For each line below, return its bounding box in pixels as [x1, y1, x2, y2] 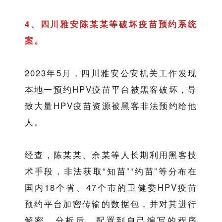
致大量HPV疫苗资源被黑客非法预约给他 [24, 100, 198, 112]
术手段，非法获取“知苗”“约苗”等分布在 [24, 165, 198, 177]
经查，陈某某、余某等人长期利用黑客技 [24, 149, 198, 161]
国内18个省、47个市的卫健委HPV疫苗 [24, 181, 198, 194]
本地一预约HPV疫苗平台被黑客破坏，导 [24, 83, 198, 96]
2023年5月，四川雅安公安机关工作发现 [24, 67, 198, 79]
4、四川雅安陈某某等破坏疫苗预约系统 [24, 18, 198, 30]
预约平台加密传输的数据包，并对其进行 [24, 198, 198, 210]
